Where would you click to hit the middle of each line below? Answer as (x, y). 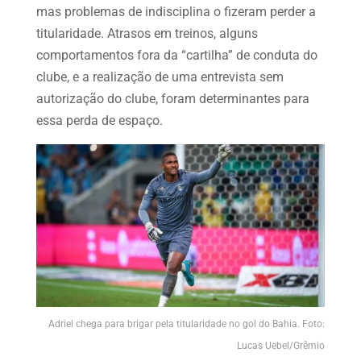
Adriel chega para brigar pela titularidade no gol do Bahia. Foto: (187, 324)
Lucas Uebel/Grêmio (281, 345)
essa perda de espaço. (99, 120)
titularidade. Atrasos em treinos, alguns (147, 33)
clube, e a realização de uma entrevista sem (160, 77)
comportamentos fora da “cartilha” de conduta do (176, 55)
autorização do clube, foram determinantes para (172, 98)
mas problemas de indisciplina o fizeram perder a (176, 11)
